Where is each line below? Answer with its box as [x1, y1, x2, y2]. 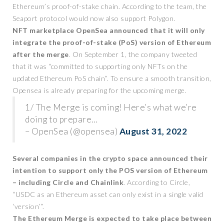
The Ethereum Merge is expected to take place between [12, 214, 211, 222]
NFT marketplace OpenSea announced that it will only [12, 26, 205, 34]
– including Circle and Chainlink [12, 178, 123, 186]
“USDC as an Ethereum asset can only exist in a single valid [12, 190, 203, 198]
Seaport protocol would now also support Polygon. [12, 14, 175, 22]
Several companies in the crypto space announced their [12, 154, 208, 162]
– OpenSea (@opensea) [25, 126, 119, 136]
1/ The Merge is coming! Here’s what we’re [25, 102, 197, 112]
